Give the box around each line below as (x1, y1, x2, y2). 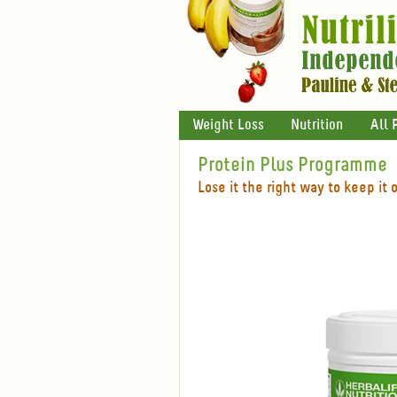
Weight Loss (192, 118, 264, 133)
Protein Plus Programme (198, 155, 387, 175)
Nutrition (291, 118, 343, 133)
